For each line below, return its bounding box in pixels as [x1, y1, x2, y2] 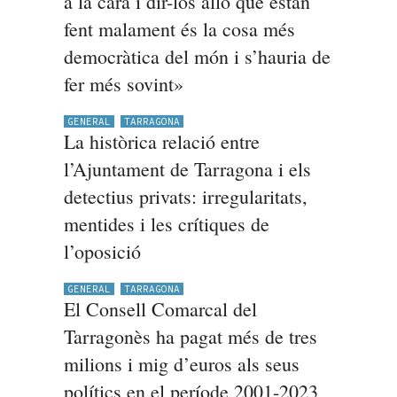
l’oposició [63, 238, 141, 264]
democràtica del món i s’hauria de [63, 43, 331, 69]
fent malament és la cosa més [63, 16, 295, 42]
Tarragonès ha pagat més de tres [63, 323, 317, 349]
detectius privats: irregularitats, [63, 183, 307, 209]
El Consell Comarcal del [63, 296, 257, 322]
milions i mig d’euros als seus [63, 351, 300, 377]
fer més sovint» [63, 71, 183, 97]
